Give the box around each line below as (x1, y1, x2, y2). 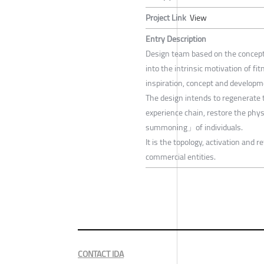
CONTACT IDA (78, 246, 124, 262)
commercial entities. (146, 148, 216, 164)
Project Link (146, 9, 186, 25)
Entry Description (146, 31, 206, 47)
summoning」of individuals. (146, 119, 243, 135)
